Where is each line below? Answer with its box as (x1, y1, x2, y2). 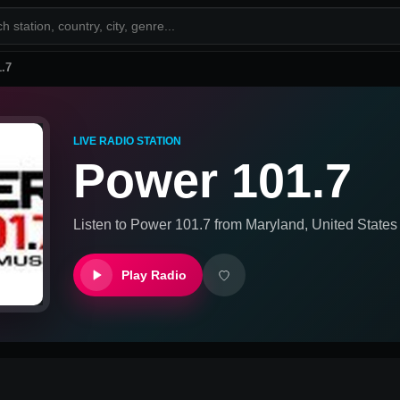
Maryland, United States (246, 216, 397, 232)
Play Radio (121, 267, 187, 282)
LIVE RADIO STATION (73, 134, 181, 147)
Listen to (73, 216, 130, 232)
